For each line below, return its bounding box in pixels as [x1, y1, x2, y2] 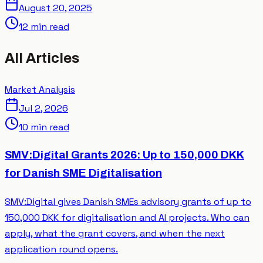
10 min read [19, 121, 69, 134]
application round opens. [5, 242, 118, 255]
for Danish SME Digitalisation [5, 167, 162, 179]
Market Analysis [5, 83, 75, 96]
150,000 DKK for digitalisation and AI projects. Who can [5, 211, 249, 224]
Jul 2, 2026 [19, 102, 68, 115]
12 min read [19, 21, 69, 33]
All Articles [5, 50, 79, 66]
